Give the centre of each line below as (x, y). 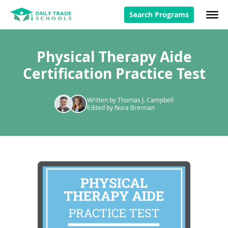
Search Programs (159, 14)
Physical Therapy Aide (114, 57)
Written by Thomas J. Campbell (130, 100)
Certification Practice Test (114, 74)
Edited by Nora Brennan (121, 107)
